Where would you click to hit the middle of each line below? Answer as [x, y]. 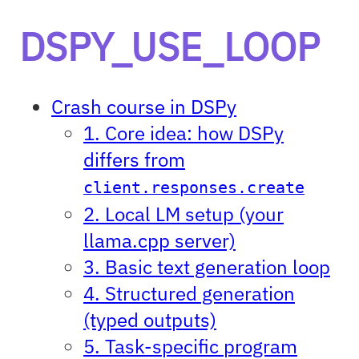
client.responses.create [194, 188]
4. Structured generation [189, 293]
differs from [134, 159]
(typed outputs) [150, 319]
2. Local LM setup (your [184, 214]
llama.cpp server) [159, 240]
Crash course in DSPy [144, 106]
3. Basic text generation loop [207, 266]
